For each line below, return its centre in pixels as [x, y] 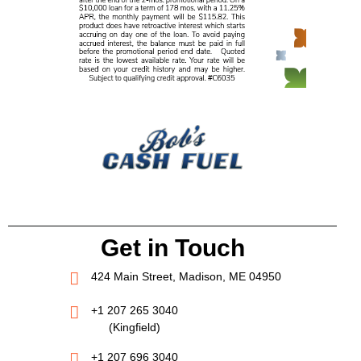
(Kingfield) [134, 327]
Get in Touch [172, 248]
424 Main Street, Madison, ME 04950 [186, 276]
